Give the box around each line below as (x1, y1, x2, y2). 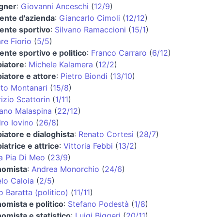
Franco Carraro (91, 47, 147, 58)
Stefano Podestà (67, 199, 129, 209)
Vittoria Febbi (63, 140, 113, 151)
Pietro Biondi (60, 71, 108, 81)
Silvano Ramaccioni (54, 24, 126, 34)
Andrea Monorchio (31, 164, 99, 174)
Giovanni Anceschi (20, 1, 89, 11)
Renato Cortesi (78, 129, 134, 139)
